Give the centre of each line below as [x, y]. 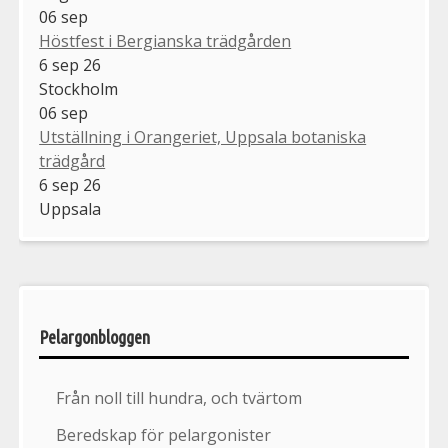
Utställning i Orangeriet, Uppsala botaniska [203, 137]
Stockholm [79, 89]
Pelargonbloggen [95, 337]
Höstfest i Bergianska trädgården [165, 41]
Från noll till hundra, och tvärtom [179, 398]
